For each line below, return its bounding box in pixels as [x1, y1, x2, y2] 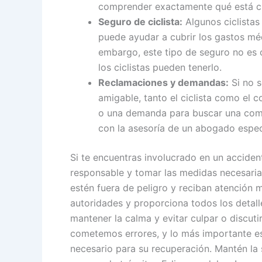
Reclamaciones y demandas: [98, 77, 229, 89]
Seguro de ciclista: [98, 16, 182, 28]
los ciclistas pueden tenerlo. [98, 61, 222, 74]
